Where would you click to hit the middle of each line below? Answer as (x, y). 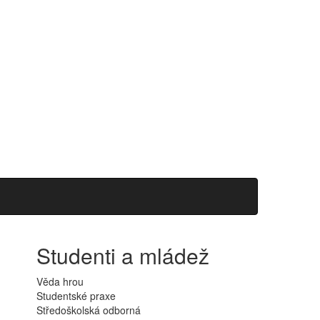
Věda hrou (60, 281)
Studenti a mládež (122, 255)
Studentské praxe (76, 295)
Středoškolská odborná (88, 310)
